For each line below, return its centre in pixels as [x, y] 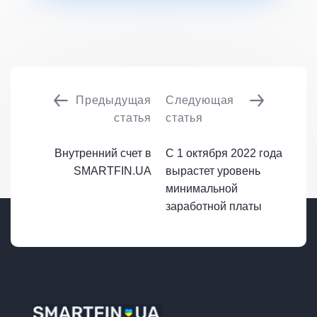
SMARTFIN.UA [113, 171]
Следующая [200, 100]
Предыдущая [113, 100]
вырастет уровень [213, 171]
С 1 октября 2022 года [224, 154]
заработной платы [214, 207]
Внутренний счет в [103, 154]
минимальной [202, 189]
